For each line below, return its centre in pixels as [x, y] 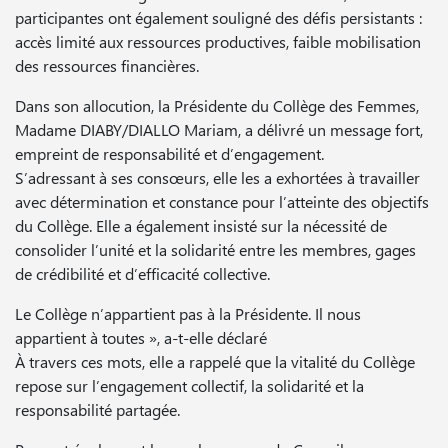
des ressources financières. [107, 65]
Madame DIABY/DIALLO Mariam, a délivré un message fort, [219, 129]
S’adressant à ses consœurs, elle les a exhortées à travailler [217, 177]
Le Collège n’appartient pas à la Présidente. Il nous [188, 313]
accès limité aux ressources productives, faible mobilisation [218, 41]
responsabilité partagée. [97, 409]
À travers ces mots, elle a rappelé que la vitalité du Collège [215, 361]
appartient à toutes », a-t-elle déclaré [141, 337]
